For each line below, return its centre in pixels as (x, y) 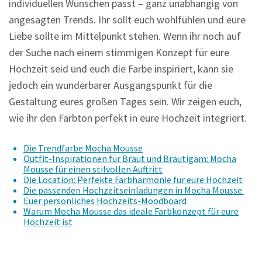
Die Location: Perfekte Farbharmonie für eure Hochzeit (133, 180)
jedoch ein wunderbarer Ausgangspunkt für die (111, 85)
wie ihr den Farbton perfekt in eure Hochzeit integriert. (128, 118)
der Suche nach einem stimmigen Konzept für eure (119, 52)
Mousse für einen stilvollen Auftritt (93, 169)
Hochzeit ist (48, 222)
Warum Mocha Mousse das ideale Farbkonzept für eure (131, 211)
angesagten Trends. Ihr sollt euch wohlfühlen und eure (127, 20)
